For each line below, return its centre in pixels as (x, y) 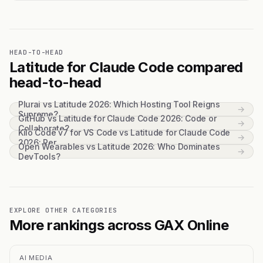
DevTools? (39, 156)
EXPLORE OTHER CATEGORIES (63, 210)
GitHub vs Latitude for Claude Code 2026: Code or (117, 118)
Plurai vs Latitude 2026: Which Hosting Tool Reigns (119, 104)
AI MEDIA (36, 257)
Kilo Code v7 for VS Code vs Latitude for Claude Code (124, 132)
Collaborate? (44, 128)
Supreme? (38, 114)
